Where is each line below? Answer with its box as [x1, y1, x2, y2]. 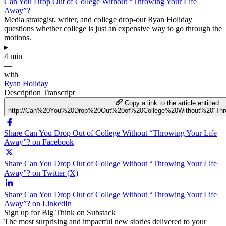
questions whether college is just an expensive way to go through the [4, 24, 222, 33]
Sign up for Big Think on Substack [4, 208, 116, 217]
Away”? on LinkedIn [4, 199, 72, 208]
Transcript [43, 88, 75, 97]
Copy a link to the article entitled [124, 99, 219, 107]
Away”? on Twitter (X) [4, 168, 78, 177]
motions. [4, 33, 31, 42]
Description [4, 88, 43, 97]
